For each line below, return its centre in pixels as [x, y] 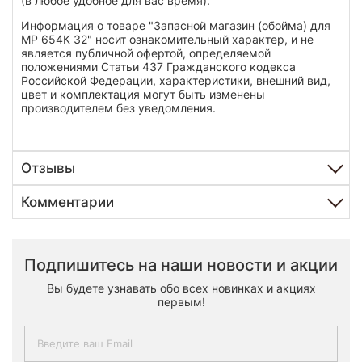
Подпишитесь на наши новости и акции [181, 265]
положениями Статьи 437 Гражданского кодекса [158, 66]
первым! [181, 301]
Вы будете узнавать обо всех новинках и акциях [181, 288]
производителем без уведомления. [118, 107]
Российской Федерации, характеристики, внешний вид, [176, 80]
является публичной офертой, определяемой [146, 53]
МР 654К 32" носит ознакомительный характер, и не [167, 39]
